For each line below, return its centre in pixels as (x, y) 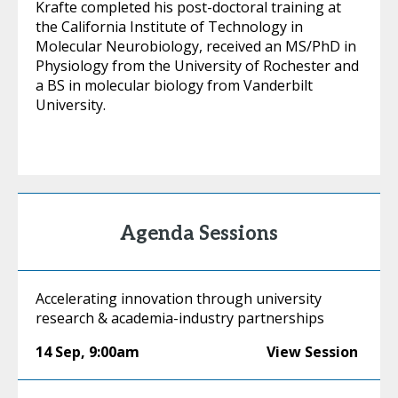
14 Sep (58, 352)
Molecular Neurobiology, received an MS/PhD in (196, 46)
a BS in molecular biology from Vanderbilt (174, 85)
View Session (312, 352)
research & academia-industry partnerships (180, 318)
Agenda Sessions (199, 234)
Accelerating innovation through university (179, 298)
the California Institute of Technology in (169, 27)
